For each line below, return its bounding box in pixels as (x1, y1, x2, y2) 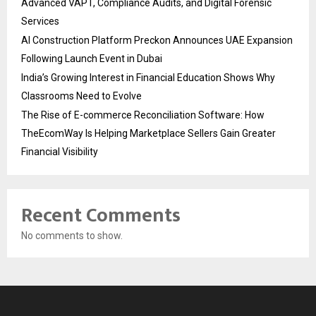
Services (21, 16, 59, 28)
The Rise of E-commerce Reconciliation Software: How (21, 109, 265, 121)
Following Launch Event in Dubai (21, 53, 162, 65)
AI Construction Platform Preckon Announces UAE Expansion (21, 35, 293, 47)
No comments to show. (21, 230, 123, 242)
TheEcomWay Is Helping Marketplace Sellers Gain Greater (21, 128, 276, 140)
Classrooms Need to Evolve (21, 90, 142, 102)
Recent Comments (21, 199, 181, 233)
